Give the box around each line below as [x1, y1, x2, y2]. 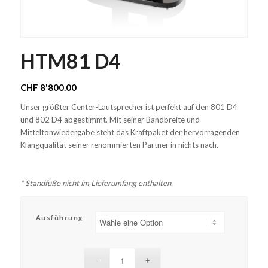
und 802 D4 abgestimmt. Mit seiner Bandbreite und [20, 114, 200, 124]
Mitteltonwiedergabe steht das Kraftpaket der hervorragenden [20, 127, 240, 137]
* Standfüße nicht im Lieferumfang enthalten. [20, 178, 173, 188]
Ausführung [35, 213, 83, 221]
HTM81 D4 [20, 48, 121, 73]
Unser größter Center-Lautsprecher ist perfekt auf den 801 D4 [20, 102, 237, 112]
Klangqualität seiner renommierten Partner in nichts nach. [20, 139, 218, 150]
